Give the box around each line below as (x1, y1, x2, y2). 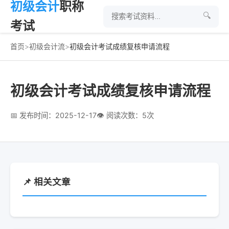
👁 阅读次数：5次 (97, 111, 154, 120)
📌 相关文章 (22, 176, 71, 187)
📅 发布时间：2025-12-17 (10, 111, 97, 120)
